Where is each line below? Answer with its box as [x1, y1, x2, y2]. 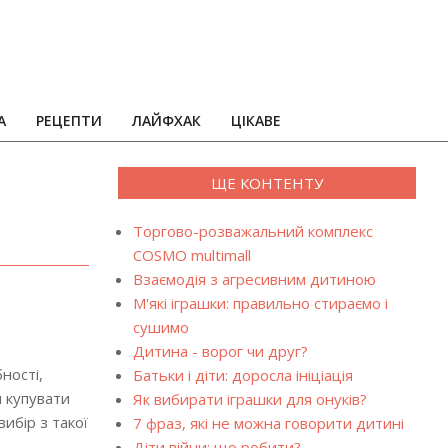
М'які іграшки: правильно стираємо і [132, 293, 388, 313]
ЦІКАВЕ [231, 111, 281, 130]
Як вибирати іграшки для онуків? [132, 389, 367, 409]
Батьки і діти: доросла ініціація [132, 365, 353, 385]
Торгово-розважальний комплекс [132, 221, 373, 241]
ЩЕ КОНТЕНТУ [210, 173, 323, 193]
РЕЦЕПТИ [36, 111, 102, 130]
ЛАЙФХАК [132, 111, 201, 130]
